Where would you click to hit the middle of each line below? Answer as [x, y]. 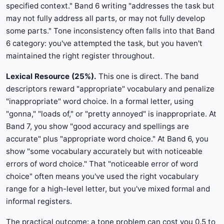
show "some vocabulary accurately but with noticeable [104, 151]
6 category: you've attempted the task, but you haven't [104, 43]
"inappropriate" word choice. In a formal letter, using [100, 101]
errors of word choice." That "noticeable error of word [102, 164]
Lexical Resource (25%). [51, 76]
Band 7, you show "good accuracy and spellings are [97, 126]
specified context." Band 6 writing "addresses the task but [110, 6]
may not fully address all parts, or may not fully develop [105, 18]
